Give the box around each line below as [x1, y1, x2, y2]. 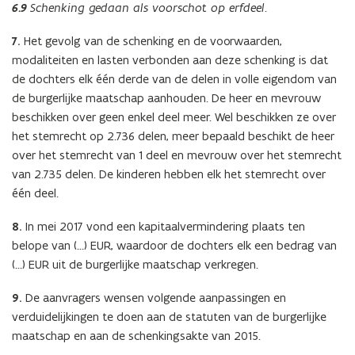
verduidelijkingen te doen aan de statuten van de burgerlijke [12, 309, 326, 325]
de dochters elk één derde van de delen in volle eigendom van [12, 71, 337, 87]
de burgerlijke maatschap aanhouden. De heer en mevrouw [12, 90, 321, 106]
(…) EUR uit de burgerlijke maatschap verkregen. [12, 257, 258, 273]
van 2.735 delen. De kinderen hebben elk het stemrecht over [12, 166, 326, 182]
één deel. [12, 185, 59, 201]
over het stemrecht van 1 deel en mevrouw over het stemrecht [12, 147, 342, 163]
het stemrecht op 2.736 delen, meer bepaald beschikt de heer [12, 128, 334, 144]
